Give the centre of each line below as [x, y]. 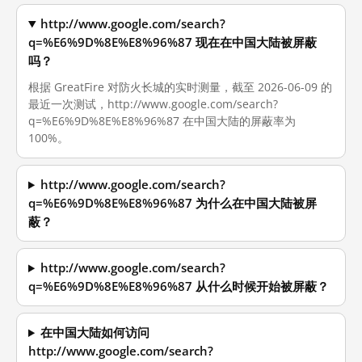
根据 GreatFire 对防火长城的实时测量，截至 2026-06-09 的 [180, 87]
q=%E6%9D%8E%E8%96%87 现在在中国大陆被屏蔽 [173, 42]
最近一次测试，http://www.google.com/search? [153, 104]
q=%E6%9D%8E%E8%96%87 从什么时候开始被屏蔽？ [179, 286]
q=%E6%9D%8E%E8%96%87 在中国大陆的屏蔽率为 [162, 121]
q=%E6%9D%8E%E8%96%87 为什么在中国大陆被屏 [173, 203]
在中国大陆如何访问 [95, 333]
